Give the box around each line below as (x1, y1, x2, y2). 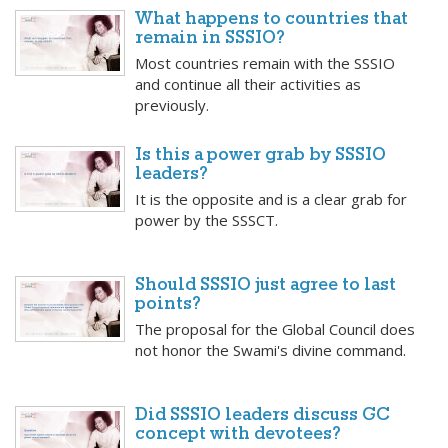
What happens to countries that (135, 8, 408, 32)
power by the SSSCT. (135, 210, 278, 231)
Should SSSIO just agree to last (135, 274, 396, 298)
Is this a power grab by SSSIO (135, 144, 386, 168)
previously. (135, 95, 209, 116)
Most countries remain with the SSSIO (135, 53, 395, 74)
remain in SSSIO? (135, 27, 285, 51)
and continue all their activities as (135, 74, 361, 95)
